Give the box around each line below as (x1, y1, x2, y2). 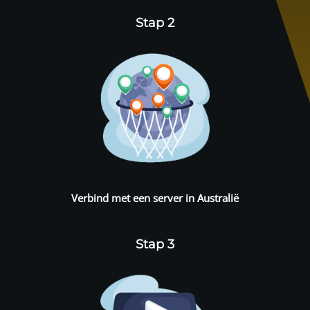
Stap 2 (136, 15, 174, 30)
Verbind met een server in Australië (71, 190, 239, 205)
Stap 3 (136, 236, 174, 252)
